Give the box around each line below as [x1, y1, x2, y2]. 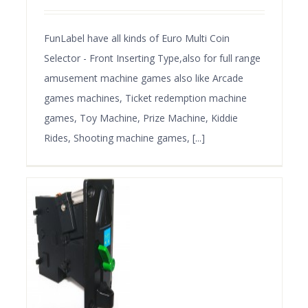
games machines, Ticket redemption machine [43, 91, 247, 104]
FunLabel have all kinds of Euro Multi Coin [43, 31, 230, 45]
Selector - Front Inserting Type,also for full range [43, 51, 261, 65]
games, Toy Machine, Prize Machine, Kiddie [43, 111, 238, 124]
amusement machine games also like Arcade [43, 71, 243, 85]
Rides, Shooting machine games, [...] [43, 131, 205, 144]
